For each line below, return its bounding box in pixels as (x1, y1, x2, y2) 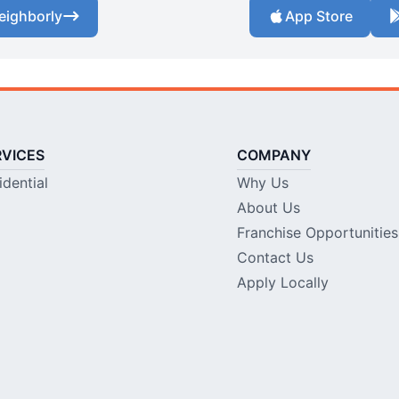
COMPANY (236, 146, 311, 165)
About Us (236, 199, 300, 217)
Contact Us (236, 248, 313, 267)
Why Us (236, 174, 289, 192)
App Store (285, 7, 353, 26)
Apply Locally (236, 273, 329, 292)
